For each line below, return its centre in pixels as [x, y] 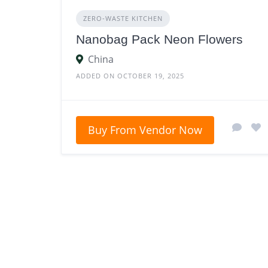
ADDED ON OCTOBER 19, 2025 [130, 76]
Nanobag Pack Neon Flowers [159, 39]
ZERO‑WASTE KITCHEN [123, 19]
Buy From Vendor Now [145, 130]
